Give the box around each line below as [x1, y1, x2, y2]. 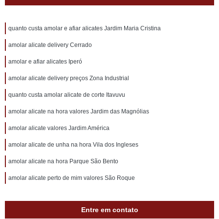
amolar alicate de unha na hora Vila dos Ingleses [8, 141, 138, 148]
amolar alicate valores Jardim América [8, 125, 109, 131]
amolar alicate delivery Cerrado [8, 42, 92, 48]
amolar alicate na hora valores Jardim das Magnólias [8, 108, 149, 115]
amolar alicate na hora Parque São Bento [8, 158, 118, 165]
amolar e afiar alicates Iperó [8, 58, 82, 65]
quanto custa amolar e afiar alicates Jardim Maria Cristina [8, 25, 161, 32]
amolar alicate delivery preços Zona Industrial [8, 75, 129, 82]
